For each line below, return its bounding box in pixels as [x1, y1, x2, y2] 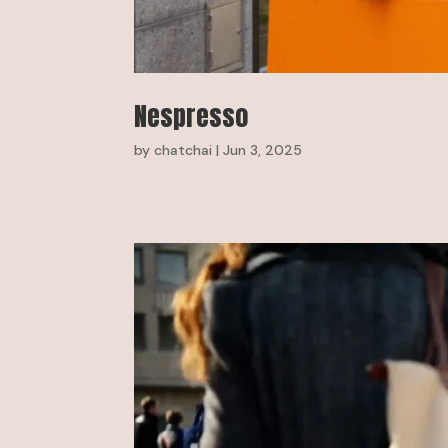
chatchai [154, 140, 213, 159]
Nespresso [134, 95, 249, 136]
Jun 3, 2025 [223, 140, 303, 159]
